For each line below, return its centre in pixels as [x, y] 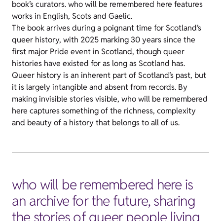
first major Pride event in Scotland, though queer [98, 52]
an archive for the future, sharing [103, 201]
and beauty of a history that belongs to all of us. [97, 123]
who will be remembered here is [103, 184]
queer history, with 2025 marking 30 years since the [104, 40]
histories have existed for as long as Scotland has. [98, 63]
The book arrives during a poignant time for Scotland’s [107, 28]
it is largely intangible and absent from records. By [100, 87]
